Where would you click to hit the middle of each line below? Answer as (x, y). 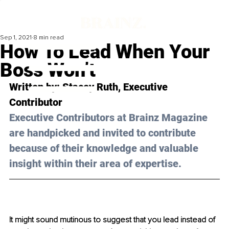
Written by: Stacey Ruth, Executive (90, 87)
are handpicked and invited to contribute (104, 133)
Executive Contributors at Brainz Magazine (110, 118)
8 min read (49, 38)
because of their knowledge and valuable (105, 148)
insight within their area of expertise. (95, 164)
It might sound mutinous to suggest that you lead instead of (113, 220)
